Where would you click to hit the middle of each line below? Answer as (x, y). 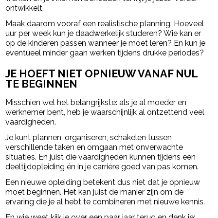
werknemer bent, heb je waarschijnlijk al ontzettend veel (105, 112)
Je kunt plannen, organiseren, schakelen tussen (89, 137)
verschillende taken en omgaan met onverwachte (94, 147)
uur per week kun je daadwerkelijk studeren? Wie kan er (103, 34)
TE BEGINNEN (42, 84)
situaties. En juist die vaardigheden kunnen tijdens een (101, 157)
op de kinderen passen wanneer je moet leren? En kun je (106, 43)
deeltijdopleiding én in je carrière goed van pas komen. (102, 166)
